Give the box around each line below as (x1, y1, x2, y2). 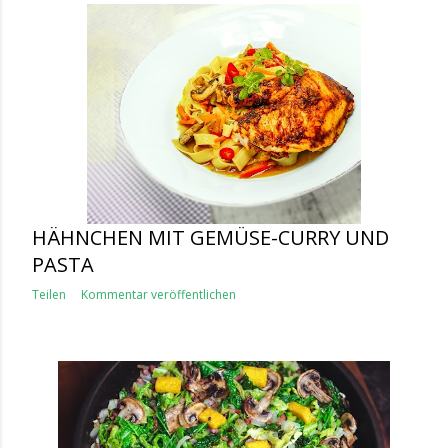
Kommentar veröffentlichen (81, 286, 236, 303)
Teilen (32, 286, 66, 303)
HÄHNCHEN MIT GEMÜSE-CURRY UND (32, 224, 389, 251)
